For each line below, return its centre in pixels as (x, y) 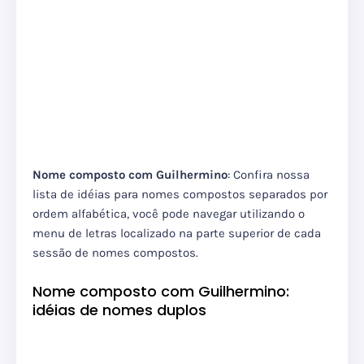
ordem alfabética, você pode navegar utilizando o (169, 214)
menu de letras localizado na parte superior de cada (177, 234)
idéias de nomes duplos (119, 310)
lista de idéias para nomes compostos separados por (180, 195)
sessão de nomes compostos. (115, 253)
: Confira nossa (269, 175)
